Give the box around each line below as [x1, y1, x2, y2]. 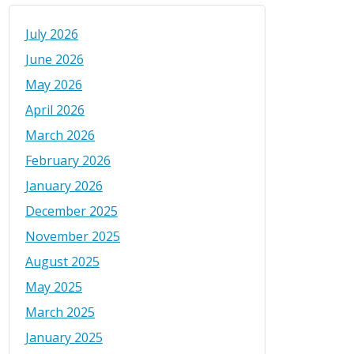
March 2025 [25, 303, 95, 322]
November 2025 [25, 228, 120, 246]
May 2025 [25, 278, 82, 296]
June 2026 [25, 51, 84, 69]
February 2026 [25, 152, 111, 170]
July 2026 [25, 25, 78, 43]
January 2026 [25, 177, 103, 195]
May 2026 [25, 76, 82, 94]
